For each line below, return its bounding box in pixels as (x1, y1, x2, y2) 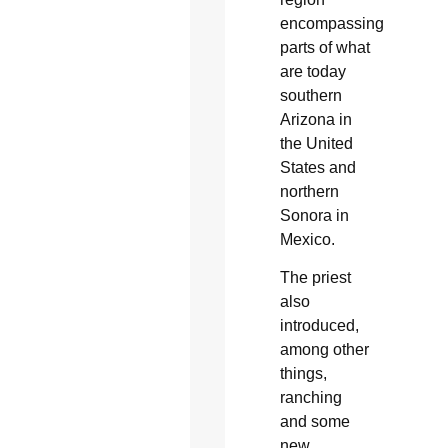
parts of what (279, 38, 370, 56)
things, (279, 365, 327, 382)
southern (279, 86, 342, 104)
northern (279, 182, 339, 200)
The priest (279, 269, 351, 286)
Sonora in (279, 206, 349, 224)
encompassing (279, 14, 384, 32)
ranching (279, 389, 342, 406)
